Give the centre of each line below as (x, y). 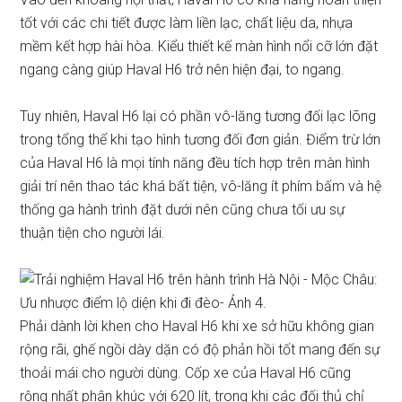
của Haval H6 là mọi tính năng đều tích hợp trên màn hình (195, 163)
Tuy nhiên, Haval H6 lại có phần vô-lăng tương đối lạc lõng (198, 116)
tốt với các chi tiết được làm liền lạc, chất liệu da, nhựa (187, 23)
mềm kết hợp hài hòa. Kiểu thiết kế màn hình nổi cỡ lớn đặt (199, 46)
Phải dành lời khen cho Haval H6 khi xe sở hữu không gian (197, 326)
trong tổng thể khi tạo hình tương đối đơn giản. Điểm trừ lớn (201, 140)
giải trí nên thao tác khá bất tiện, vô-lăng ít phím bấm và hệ (201, 186)
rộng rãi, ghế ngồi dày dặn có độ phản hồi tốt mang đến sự (200, 350)
